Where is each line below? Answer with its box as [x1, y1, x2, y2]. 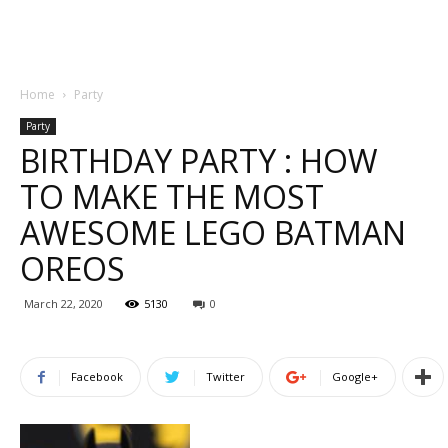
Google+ [332, 369, 378, 384]
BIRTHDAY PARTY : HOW [20, 139, 378, 182]
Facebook [71, 369, 123, 384]
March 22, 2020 [24, 296, 103, 311]
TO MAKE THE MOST [20, 175, 324, 218]
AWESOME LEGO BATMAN [20, 211, 406, 254]
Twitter [206, 369, 245, 384]
